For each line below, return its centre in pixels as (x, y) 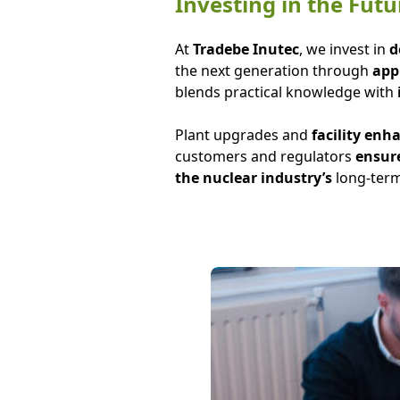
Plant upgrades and (241, 135)
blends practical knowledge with (286, 92)
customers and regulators (265, 156)
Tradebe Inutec (246, 49)
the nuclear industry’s (253, 178)
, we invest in (344, 49)
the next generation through (271, 71)
